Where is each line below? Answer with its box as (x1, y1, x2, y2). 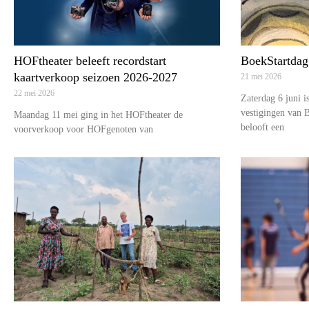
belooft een (240, 122, 284, 133)
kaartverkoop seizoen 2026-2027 (14, 70, 177, 85)
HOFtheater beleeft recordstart (14, 54, 166, 68)
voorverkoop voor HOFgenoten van (14, 124, 153, 135)
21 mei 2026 (240, 72, 281, 82)
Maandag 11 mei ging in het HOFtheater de (14, 110, 183, 121)
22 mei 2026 (14, 88, 54, 99)
